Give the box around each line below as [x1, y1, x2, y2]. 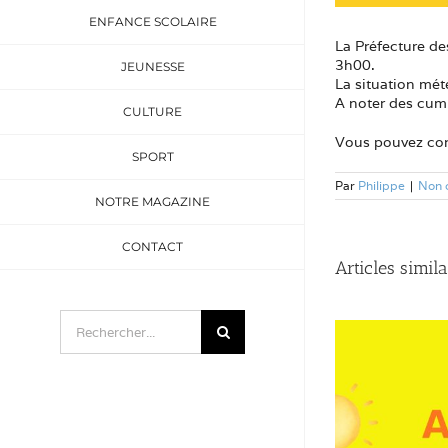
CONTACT [122, 239, 183, 254]
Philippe [358, 177, 405, 193]
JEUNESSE [120, 59, 185, 74]
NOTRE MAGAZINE [95, 194, 210, 209]
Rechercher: [59, 309, 141, 327]
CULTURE [123, 104, 182, 119]
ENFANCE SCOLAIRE [88, 14, 217, 29]
